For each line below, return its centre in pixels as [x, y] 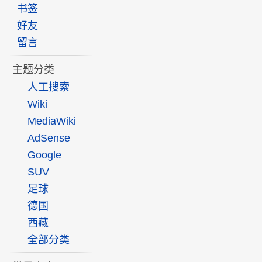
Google [44, 155]
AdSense [49, 138]
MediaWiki [51, 121]
